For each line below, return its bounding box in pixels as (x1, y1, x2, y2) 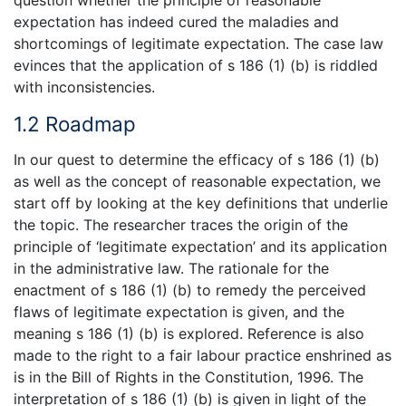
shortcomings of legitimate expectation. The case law (14, 34, 383, 53)
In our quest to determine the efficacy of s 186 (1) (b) (14, 150, 380, 169)
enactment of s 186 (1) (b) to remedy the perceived (14, 280, 366, 299)
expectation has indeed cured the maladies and (14, 13, 339, 32)
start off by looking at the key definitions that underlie (14, 193, 388, 212)
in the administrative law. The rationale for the (14, 258, 329, 277)
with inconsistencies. (14, 78, 155, 97)
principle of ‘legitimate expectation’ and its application (14, 237, 387, 256)
